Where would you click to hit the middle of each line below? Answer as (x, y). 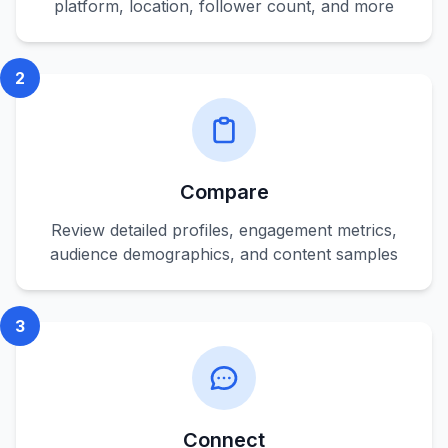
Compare (224, 192)
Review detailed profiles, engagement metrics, (224, 230)
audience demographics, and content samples (224, 254)
